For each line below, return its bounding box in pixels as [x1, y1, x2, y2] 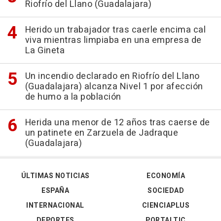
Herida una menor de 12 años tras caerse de [25, 115, 210, 129]
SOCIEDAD [147, 185, 184, 196]
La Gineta [25, 43, 65, 57]
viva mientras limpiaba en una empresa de [25, 33, 202, 47]
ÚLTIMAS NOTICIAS [21, 170, 90, 181]
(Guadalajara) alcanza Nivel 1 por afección [25, 79, 203, 93]
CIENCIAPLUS [142, 200, 190, 211]
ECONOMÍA [147, 170, 185, 181]
